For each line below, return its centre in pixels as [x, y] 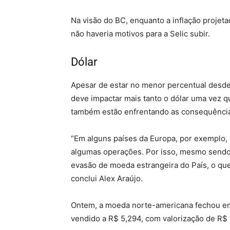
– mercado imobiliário [154, 62]
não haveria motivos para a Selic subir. [140, 34]
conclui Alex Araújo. [107, 178]
